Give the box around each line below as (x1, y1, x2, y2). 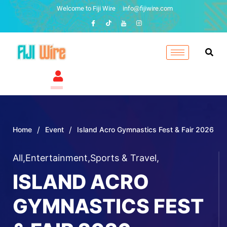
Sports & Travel (90, 152, 157, 163)
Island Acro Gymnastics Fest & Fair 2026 (77, 125, 214, 134)
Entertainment (25, 152, 88, 163)
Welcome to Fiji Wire (57, 5, 116, 12)
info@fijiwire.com (123, 5, 173, 12)
